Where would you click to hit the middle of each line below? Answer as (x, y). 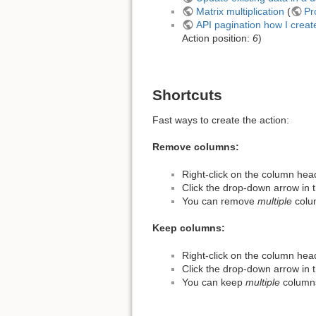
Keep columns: (189, 228)
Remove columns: (196, 147)
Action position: (217, 38)
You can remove (220, 201)
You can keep (214, 282)
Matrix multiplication (240, 11)
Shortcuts (187, 95)
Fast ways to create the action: (221, 120)
